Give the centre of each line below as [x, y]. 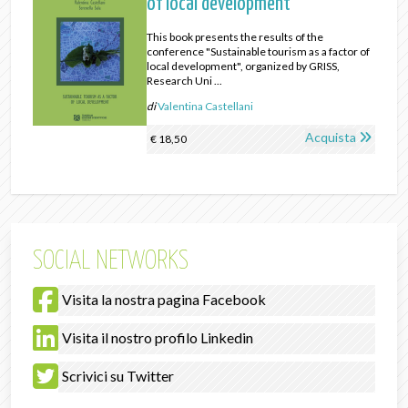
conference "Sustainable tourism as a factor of [259, 51]
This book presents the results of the [235, 37]
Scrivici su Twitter [118, 376]
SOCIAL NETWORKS [111, 261]
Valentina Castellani [206, 106]
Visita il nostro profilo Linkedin [158, 337]
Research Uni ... [185, 81]
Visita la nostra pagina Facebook [164, 299]
